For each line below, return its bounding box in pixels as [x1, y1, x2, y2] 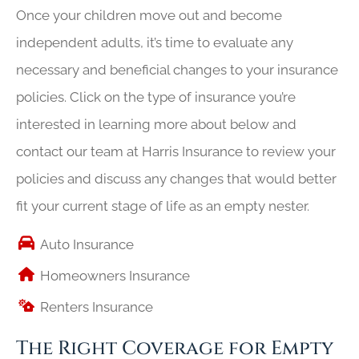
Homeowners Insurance [40, 268, 190, 284]
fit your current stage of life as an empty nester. [16, 197, 309, 214]
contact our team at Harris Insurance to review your [16, 143, 336, 159]
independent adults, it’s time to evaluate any [16, 34, 293, 50]
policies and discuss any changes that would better [16, 170, 337, 187]
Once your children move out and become [16, 6, 282, 23]
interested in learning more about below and [16, 115, 296, 132]
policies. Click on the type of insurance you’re [16, 88, 296, 105]
